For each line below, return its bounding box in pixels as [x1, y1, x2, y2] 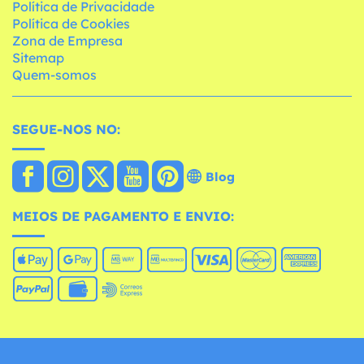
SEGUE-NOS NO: [12, 121, 120, 138]
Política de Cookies [12, 15, 130, 32]
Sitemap [12, 50, 64, 67]
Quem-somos [12, 67, 97, 84]
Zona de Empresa [12, 32, 123, 50]
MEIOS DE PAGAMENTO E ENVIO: [12, 208, 234, 225]
